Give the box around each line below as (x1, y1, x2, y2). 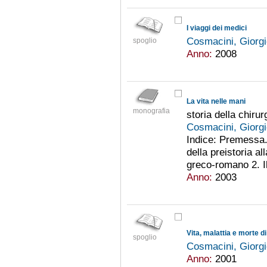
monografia (132, 107, 170, 116)
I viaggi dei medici (186, 24, 247, 33)
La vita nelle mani (186, 97, 246, 106)
